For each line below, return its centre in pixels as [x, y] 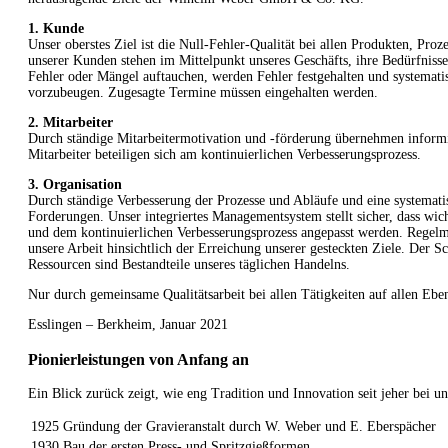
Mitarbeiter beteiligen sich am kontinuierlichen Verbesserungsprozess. [224, 155]
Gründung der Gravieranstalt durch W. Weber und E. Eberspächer [249, 426]
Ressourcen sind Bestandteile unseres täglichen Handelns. [189, 265]
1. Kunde [56, 29]
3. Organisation [75, 185]
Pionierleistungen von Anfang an [138, 359]
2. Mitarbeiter [70, 123]
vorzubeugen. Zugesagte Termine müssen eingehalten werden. [203, 93]
